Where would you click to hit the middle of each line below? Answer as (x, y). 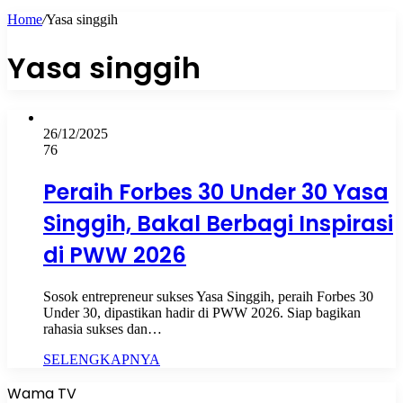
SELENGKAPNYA (102, 359)
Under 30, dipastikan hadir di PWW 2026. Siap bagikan (202, 312)
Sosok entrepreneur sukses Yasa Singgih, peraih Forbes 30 (208, 296)
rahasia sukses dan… (103, 328)
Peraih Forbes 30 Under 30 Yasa (216, 192)
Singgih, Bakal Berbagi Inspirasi (218, 223)
